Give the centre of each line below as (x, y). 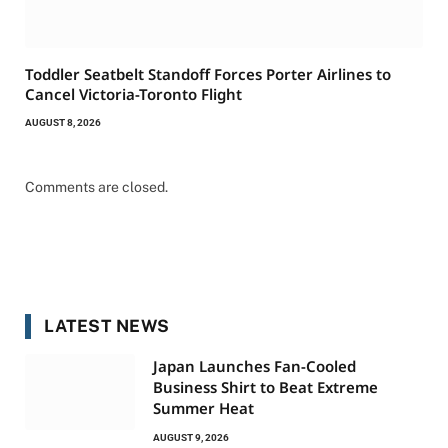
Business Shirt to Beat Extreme (265, 387)
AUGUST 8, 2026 (63, 123)
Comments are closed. (96, 187)
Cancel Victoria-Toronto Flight (133, 94)
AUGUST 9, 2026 (191, 438)
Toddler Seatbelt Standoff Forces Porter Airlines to (208, 74)
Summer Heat (203, 408)
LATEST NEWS (107, 326)
